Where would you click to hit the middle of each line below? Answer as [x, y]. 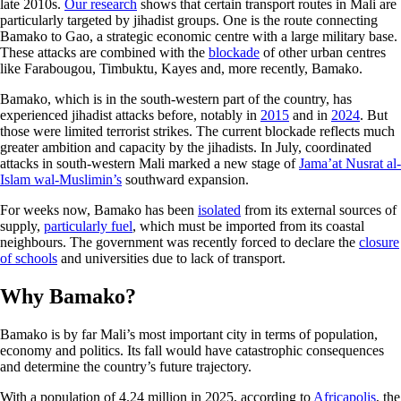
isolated [219, 210]
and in [310, 115]
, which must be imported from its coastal [248, 226]
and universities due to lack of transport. [171, 259]
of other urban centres [323, 53]
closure [379, 243]
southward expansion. [185, 180]
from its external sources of [319, 210]
